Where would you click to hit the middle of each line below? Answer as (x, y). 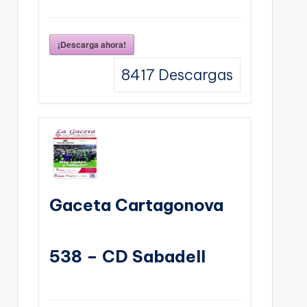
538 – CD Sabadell (127, 256)
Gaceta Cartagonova (136, 205)
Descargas (194, 74)
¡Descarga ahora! (91, 44)
